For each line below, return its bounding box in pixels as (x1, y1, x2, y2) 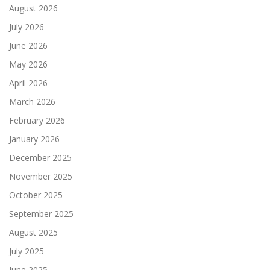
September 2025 (9, 208, 74, 220)
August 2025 (9, 227, 58, 239)
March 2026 (9, 96, 55, 108)
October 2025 (9, 189, 63, 201)
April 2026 (9, 77, 48, 89)
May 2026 (9, 58, 48, 71)
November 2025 (9, 171, 72, 183)
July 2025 (9, 245, 44, 257)
